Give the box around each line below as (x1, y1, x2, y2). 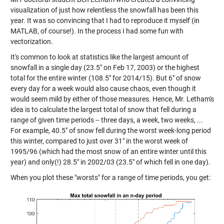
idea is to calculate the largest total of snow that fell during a (10, 105, 196, 113)
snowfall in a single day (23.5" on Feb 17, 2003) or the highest (10, 63, 199, 71)
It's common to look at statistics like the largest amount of (10, 52, 188, 61)
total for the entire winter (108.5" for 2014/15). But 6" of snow (10, 73, 201, 82)
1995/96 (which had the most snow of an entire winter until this (10, 147, 206, 155)
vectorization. (10, 37, 53, 45)
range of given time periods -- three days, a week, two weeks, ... (10, 115, 203, 124)
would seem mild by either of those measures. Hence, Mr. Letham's (10, 94, 214, 103)
